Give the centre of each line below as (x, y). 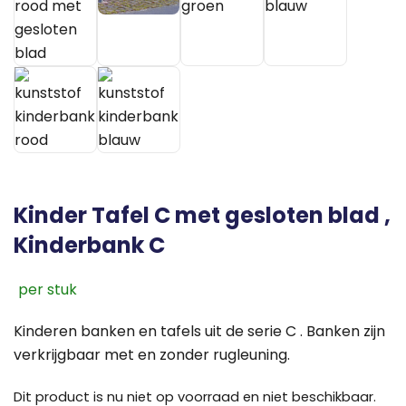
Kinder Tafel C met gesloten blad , (202, 216)
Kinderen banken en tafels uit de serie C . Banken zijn (199, 332)
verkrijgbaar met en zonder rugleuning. (152, 355)
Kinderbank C (89, 246)
